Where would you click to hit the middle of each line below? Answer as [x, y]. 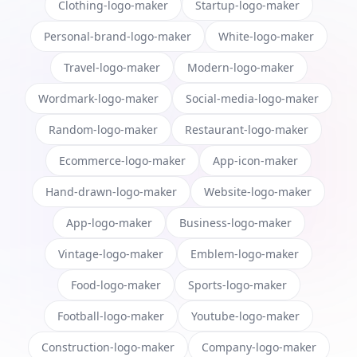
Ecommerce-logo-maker [122, 161]
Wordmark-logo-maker [98, 99]
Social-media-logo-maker [252, 99]
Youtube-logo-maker [245, 316]
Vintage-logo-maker [111, 254]
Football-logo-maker [111, 316]
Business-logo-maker [235, 223]
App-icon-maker [255, 161]
